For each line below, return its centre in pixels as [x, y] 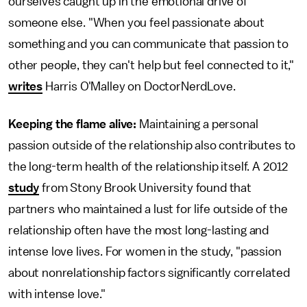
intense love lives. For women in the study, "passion [145, 252]
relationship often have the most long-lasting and [139, 231]
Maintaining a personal [199, 124]
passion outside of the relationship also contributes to [152, 146]
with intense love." [58, 294]
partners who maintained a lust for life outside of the [148, 209]
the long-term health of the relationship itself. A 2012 [148, 167]
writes [26, 87]
